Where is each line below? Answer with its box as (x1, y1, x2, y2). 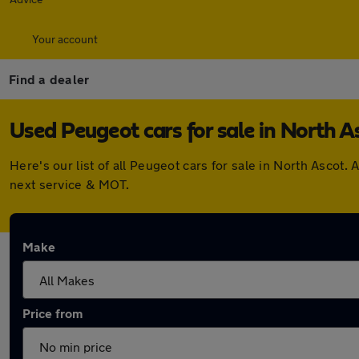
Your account (32, 32, 98, 46)
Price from (22, 305, 83, 321)
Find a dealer (9, 71, 90, 87)
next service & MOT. (10, 176, 130, 192)
